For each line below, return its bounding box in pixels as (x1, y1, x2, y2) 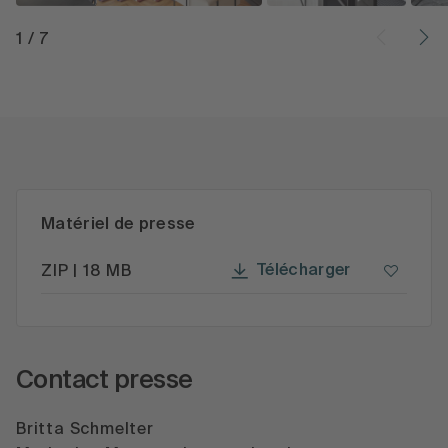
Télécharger (256, 263, 351, 280)
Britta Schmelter (16, 422, 154, 439)
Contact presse (16, 368, 193, 394)
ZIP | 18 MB (41, 263, 132, 280)
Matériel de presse (41, 215, 196, 233)
